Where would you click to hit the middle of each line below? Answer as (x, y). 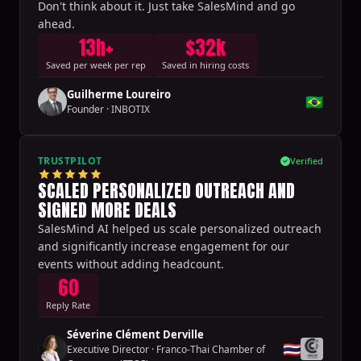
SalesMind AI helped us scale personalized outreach (180, 228)
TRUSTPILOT (70, 160)
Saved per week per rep (96, 64)
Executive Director (108, 349)
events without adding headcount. (131, 263)
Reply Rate (68, 305)
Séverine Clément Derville (135, 334)
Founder (85, 109)
